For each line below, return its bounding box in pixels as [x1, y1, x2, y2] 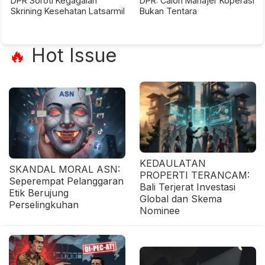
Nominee [140, 204, 180, 216]
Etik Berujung [9, 186, 69, 199]
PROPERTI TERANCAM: [140, 169, 250, 181]
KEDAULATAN [140, 157, 206, 169]
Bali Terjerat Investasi [140, 180, 235, 193]
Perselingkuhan [9, 198, 79, 211]
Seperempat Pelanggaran [9, 174, 124, 187]
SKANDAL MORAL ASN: [9, 163, 120, 175]
